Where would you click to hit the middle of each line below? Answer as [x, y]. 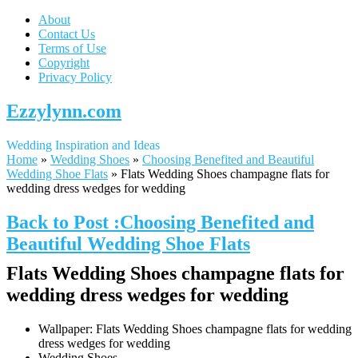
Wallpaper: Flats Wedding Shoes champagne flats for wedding [195, 328]
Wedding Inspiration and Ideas [83, 145]
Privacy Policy [75, 77]
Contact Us [67, 34]
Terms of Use [72, 48]
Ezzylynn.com [64, 111]
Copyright [64, 63]
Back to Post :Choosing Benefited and [160, 222]
